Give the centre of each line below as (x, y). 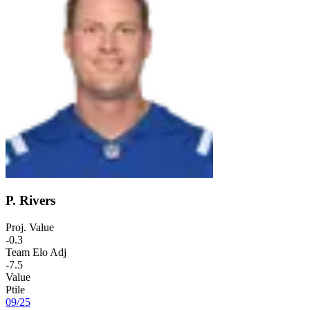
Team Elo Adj (36, 253)
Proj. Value (30, 228)
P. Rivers (30, 201)
